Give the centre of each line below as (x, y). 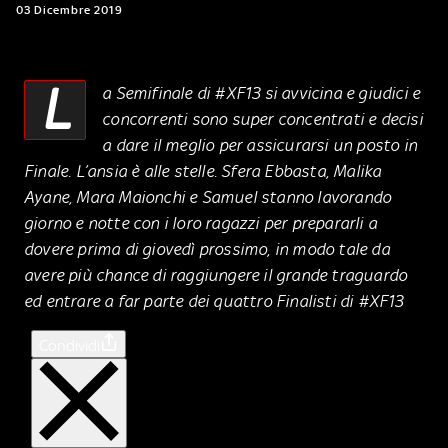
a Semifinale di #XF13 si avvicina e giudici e (261, 92)
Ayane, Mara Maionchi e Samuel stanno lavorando (208, 196)
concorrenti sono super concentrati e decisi (262, 118)
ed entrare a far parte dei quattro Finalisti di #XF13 (214, 300)
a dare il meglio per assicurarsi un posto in (260, 144)
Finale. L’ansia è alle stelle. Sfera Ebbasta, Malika (203, 170)
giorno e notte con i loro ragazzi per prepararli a (201, 222)
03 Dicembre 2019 (69, 9)
